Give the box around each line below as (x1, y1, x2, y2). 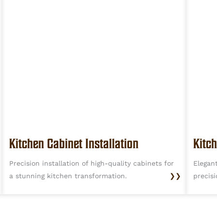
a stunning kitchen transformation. (9, 172, 127, 180)
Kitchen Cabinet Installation (9, 137, 139, 151)
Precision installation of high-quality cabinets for (9, 159, 174, 168)
